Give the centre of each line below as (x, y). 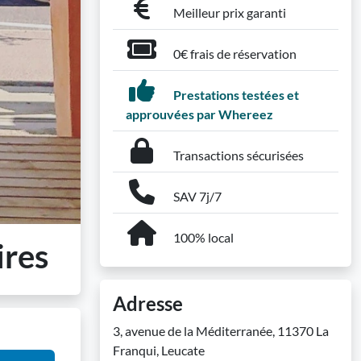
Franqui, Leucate (159, 350)
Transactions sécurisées (237, 155)
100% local (202, 237)
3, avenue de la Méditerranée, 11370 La (221, 331)
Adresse (148, 303)
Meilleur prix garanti (228, 12)
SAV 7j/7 (196, 196)
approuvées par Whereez (199, 114)
